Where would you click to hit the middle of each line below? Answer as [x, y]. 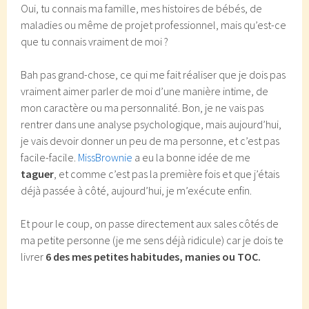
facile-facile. [50, 157]
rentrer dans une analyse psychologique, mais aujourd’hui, [151, 124]
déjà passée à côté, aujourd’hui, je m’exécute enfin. [137, 190]
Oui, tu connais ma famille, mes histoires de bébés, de [142, 8]
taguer [38, 174]
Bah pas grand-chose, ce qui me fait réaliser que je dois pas [153, 74]
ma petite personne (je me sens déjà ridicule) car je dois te [152, 240]
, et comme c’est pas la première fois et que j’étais [167, 174]
